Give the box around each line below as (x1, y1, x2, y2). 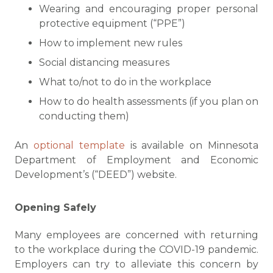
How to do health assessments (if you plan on (39, 96, 258, 107)
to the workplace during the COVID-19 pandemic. (15, 244, 258, 255)
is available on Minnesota (124, 140, 259, 151)
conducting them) (39, 110, 129, 122)
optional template (33, 140, 125, 151)
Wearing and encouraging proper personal (39, 3, 258, 15)
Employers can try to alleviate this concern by (15, 258, 258, 270)
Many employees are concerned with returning (15, 229, 258, 241)
